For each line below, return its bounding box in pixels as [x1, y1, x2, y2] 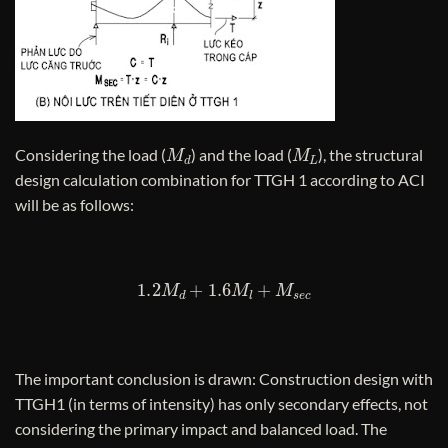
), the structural [318, 144, 424, 164]
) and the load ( [190, 144, 292, 164]
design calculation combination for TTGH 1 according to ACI [15, 169, 425, 189]
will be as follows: [15, 194, 134, 214]
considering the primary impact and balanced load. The [15, 418, 387, 438]
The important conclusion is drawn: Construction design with [15, 368, 433, 388]
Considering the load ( [15, 144, 166, 164]
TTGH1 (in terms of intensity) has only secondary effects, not [15, 393, 428, 413]
